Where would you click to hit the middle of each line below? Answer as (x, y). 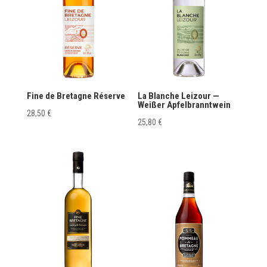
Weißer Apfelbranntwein (184, 105)
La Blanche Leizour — (179, 96)
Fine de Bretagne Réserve (76, 96)
